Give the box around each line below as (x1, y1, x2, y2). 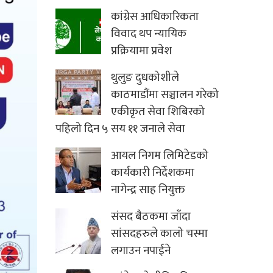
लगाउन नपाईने (111, 241, 171, 261)
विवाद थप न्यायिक (111, 24, 186, 44)
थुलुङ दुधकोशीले (111, 68, 179, 88)
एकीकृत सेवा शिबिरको (111, 102, 205, 122)
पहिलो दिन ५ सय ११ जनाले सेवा (55, 119, 185, 139)
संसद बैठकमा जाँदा (111, 207, 191, 227)
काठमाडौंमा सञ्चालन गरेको (111, 85, 219, 105)
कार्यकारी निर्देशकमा (111, 163, 194, 183)
